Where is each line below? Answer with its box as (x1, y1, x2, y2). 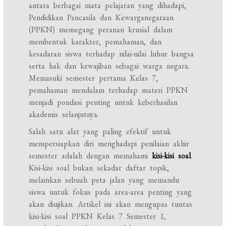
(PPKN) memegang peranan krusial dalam (29, 24, 173, 35)
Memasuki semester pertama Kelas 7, (29, 73, 158, 83)
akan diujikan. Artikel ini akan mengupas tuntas (29, 199, 193, 209)
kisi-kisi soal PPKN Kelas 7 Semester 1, (29, 211, 166, 221)
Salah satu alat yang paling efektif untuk (29, 126, 172, 137)
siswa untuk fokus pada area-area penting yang (29, 187, 192, 197)
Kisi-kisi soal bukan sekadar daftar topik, (29, 162, 169, 173)
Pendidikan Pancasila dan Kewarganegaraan (29, 12, 174, 23)
